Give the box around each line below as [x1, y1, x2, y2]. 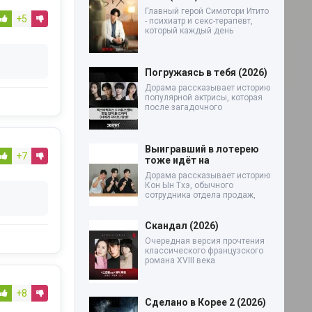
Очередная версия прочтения [145, 235, 265, 246]
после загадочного [145, 102, 222, 112]
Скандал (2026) [145, 219, 219, 231]
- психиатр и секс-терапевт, [145, 15, 253, 26]
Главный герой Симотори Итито [145, 6, 269, 16]
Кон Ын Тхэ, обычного [145, 180, 233, 190]
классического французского [145, 245, 263, 256]
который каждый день [145, 25, 233, 36]
